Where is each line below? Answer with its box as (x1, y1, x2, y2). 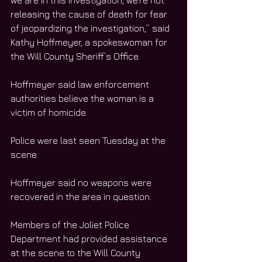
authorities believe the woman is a (11, 93, 156, 104)
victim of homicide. (11, 107, 89, 118)
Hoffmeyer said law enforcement (11, 79, 151, 90)
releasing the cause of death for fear (11, 9, 170, 20)
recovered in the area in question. (11, 191, 154, 202)
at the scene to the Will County (11, 247, 143, 258)
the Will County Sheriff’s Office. (11, 51, 142, 62)
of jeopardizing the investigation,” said (11, 23, 172, 34)
